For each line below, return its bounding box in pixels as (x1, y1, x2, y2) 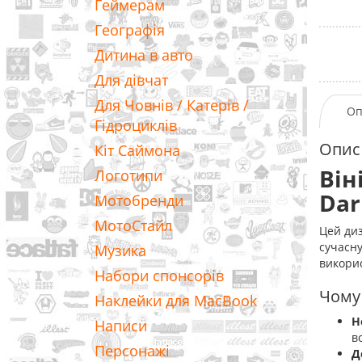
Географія (95, 20, 165, 40)
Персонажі (95, 341, 170, 360)
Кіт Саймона (95, 141, 180, 160)
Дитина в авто (95, 45, 193, 65)
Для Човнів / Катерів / (95, 95, 249, 115)
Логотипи (95, 166, 162, 185)
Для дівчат (95, 70, 168, 90)
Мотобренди (95, 191, 183, 210)
